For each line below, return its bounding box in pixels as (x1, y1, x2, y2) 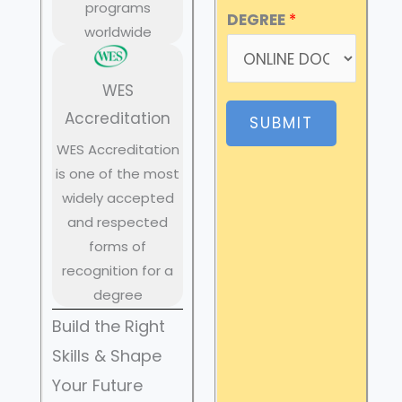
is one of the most (56, 164, 179, 184)
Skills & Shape (52, 345, 162, 368)
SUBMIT (249, 111, 313, 134)
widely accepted (61, 188, 174, 208)
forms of (89, 237, 146, 257)
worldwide (83, 22, 152, 41)
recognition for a (62, 261, 173, 281)
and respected (67, 213, 168, 232)
